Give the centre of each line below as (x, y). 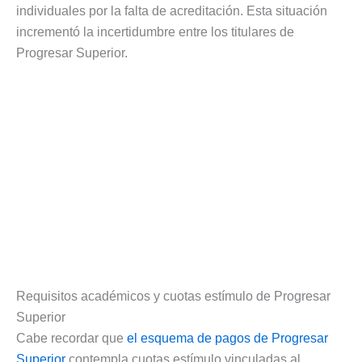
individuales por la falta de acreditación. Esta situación (172, 11)
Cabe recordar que (72, 339)
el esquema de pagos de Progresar (227, 339)
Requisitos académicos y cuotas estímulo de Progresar (173, 297)
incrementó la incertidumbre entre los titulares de (155, 32)
